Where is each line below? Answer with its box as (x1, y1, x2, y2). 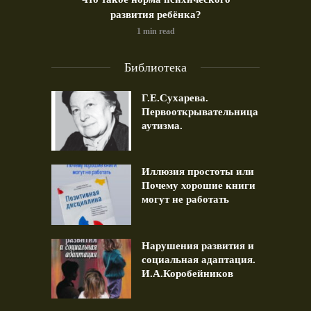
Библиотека (124, 60, 187, 75)
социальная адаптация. (142, 253, 255, 265)
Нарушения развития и (142, 239, 254, 251)
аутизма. (142, 120, 183, 132)
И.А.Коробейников (142, 267, 233, 279)
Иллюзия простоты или (142, 166, 254, 178)
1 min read (136, 26, 175, 37)
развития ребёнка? (110, 9, 201, 21)
